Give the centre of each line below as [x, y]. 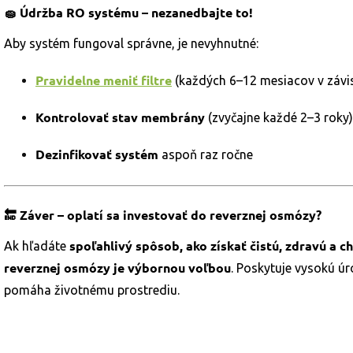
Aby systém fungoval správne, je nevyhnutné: [131, 43]
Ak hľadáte [37, 246]
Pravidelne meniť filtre [104, 80]
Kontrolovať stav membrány [120, 117]
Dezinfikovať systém [97, 154]
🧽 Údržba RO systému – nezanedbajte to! [128, 12]
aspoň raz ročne [206, 154]
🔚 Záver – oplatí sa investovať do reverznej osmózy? [163, 215]
